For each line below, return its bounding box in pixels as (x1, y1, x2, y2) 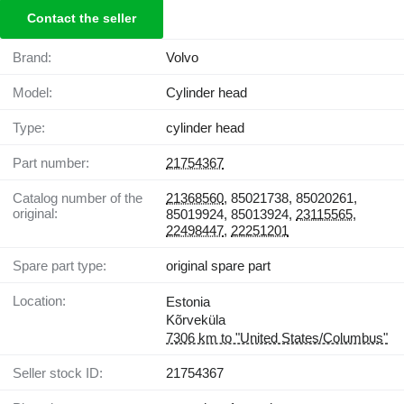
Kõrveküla (166, 312, 225, 328)
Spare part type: (22, 258, 106, 274)
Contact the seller (27, 11, 136, 26)
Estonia (166, 294, 210, 310)
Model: (24, 85, 52, 101)
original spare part (166, 258, 271, 274)
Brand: (22, 50, 51, 66)
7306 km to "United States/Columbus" (166, 330, 388, 346)
